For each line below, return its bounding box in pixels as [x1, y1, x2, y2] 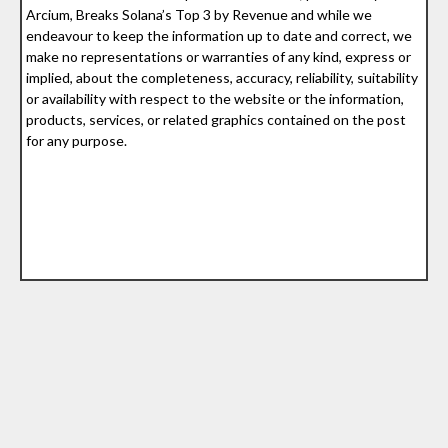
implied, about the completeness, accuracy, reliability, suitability [26, 68, 419, 86]
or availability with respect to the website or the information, [26, 89, 405, 107]
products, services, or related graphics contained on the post [26, 110, 407, 128]
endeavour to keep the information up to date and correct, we [26, 26, 413, 44]
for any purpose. [26, 131, 128, 149]
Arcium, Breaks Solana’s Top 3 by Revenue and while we [26, 5, 373, 23]
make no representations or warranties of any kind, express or [26, 47, 412, 65]
